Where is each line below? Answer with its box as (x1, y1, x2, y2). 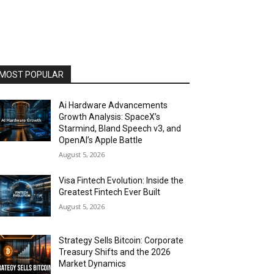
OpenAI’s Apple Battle (59, 135, 143, 145)
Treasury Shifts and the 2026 (59, 247, 171, 257)
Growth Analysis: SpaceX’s (59, 112, 161, 122)
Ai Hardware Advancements (59, 100, 168, 110)
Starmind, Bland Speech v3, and (59, 124, 182, 133)
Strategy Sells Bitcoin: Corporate (59, 235, 184, 246)
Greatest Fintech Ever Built (59, 187, 161, 197)
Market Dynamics (59, 259, 127, 269)
